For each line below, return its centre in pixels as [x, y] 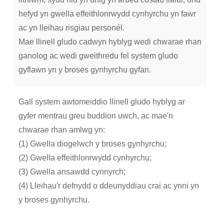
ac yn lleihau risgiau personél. [71, 28]
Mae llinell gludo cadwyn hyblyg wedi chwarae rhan [110, 42]
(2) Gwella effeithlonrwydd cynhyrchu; [85, 158]
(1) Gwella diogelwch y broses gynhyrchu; [92, 144]
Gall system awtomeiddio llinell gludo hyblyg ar [101, 102]
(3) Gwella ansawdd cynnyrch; [72, 172]
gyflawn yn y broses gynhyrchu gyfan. [84, 70]
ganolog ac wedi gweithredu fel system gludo [98, 56]
